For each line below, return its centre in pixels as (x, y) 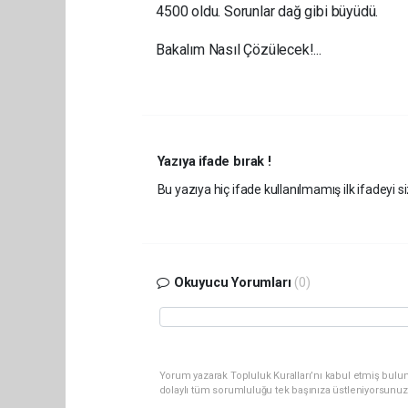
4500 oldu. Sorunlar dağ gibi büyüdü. (267, 11)
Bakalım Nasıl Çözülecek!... (239, 50)
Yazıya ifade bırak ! (214, 162)
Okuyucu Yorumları (232, 283)
